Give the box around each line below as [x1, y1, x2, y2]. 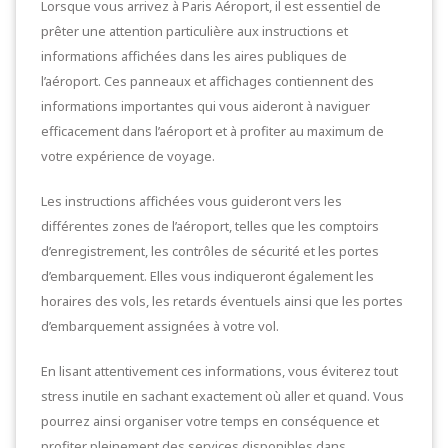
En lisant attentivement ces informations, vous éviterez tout [41, 362, 398, 380]
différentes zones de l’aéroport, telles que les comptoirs [41, 217, 379, 235]
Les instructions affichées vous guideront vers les [41, 192, 342, 210]
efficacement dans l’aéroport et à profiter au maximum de [41, 122, 384, 140]
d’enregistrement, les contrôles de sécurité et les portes [41, 242, 379, 260]
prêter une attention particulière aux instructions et [41, 22, 348, 40]
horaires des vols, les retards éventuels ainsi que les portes [41, 292, 403, 310]
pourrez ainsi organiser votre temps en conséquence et [41, 412, 379, 430]
